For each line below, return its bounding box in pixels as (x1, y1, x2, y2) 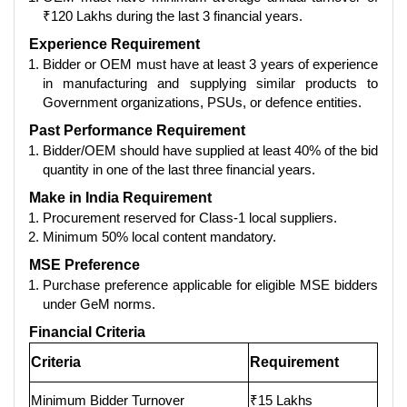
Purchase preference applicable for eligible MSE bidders (43, 276, 378, 293)
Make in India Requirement (29, 189, 212, 205)
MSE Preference (29, 256, 140, 273)
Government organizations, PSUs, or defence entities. (43, 94, 362, 110)
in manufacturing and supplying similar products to (43, 74, 378, 91)
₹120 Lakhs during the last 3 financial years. (43, 7, 303, 24)
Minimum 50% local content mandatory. (43, 228, 276, 244)
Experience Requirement (29, 35, 200, 52)
